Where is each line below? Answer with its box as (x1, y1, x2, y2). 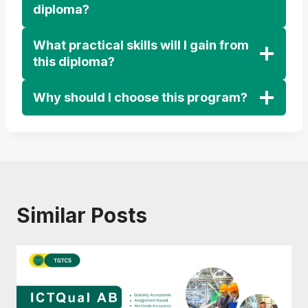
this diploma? (33, 54, 115, 69)
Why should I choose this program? (33, 89, 247, 104)
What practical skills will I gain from (33, 37, 249, 52)
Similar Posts (16, 202, 147, 228)
